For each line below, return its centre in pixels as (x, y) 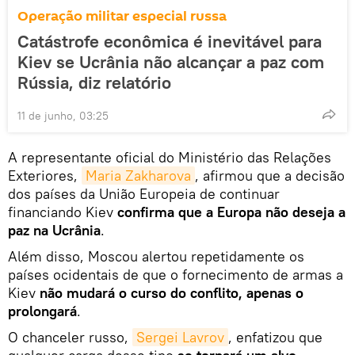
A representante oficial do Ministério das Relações (170, 157)
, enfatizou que (275, 337)
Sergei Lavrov (180, 337)
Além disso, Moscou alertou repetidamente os (156, 256)
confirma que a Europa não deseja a (231, 212)
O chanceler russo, (70, 337)
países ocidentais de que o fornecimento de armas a (176, 274)
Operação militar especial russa (122, 16)
